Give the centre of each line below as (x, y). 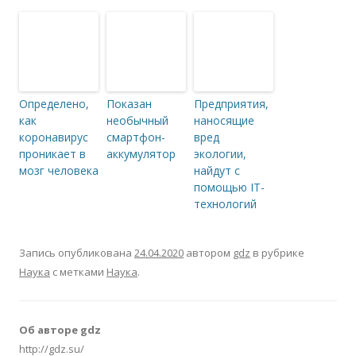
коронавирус (54, 137)
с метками (78, 271)
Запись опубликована (77, 252)
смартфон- (136, 137)
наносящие (224, 120)
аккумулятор (141, 153)
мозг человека (59, 170)
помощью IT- (229, 187)
